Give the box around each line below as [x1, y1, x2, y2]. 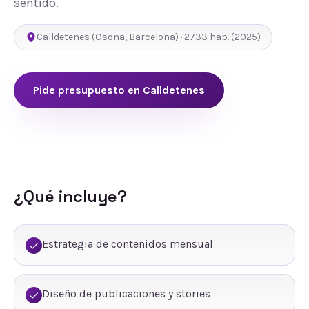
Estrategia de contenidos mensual [42, 237, 213, 250]
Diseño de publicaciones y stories [42, 287, 210, 300]
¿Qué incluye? [14, 186, 127, 207]
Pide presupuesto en [33, 83, 143, 97]
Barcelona [129, 31, 175, 43]
